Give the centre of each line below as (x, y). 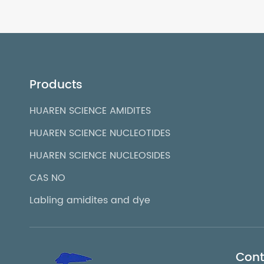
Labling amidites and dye (90, 200)
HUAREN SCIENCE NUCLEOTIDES (100, 133)
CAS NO (47, 178)
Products (56, 85)
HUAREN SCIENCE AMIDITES (90, 110)
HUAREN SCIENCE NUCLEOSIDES (100, 155)
